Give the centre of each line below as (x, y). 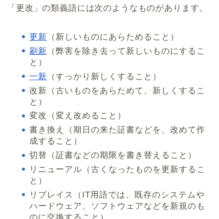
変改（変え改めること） (78, 116)
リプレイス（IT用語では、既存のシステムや (117, 195)
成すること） (56, 141)
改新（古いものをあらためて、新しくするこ (117, 90)
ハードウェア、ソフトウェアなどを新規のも (117, 206)
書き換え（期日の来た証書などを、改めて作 (117, 130)
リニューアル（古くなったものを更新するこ (117, 170)
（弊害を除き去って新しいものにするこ (126, 51)
